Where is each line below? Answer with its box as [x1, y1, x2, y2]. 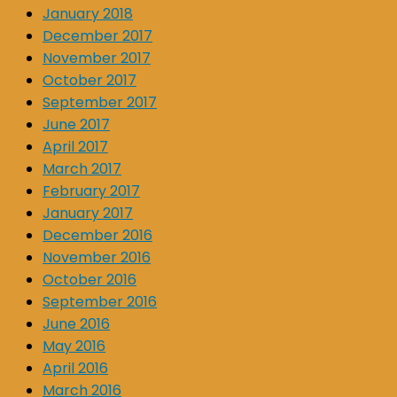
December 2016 [43, 224, 152, 245]
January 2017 [43, 202, 133, 223]
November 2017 [43, 47, 151, 68]
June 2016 [43, 313, 110, 334]
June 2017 [43, 113, 110, 135]
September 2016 [43, 291, 157, 312]
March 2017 [43, 158, 121, 179]
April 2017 [43, 136, 108, 157]
